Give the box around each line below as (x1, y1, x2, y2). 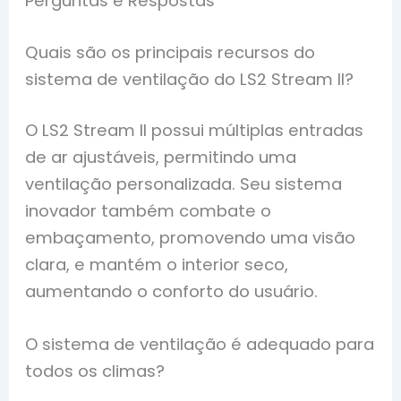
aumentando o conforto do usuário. (25, 279, 319, 303)
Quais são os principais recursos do (25, 40, 316, 64)
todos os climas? (25, 360, 166, 383)
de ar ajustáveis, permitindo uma (25, 145, 297, 168)
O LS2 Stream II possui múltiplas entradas (25, 118, 364, 141)
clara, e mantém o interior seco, (25, 252, 289, 276)
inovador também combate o (25, 199, 272, 222)
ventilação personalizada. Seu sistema (25, 172, 343, 195)
